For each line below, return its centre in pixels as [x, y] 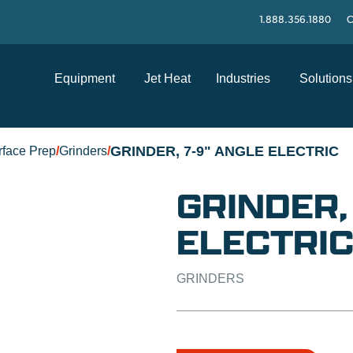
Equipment [85, 78]
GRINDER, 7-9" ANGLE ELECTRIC [225, 151]
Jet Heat [167, 78]
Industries [243, 78]
